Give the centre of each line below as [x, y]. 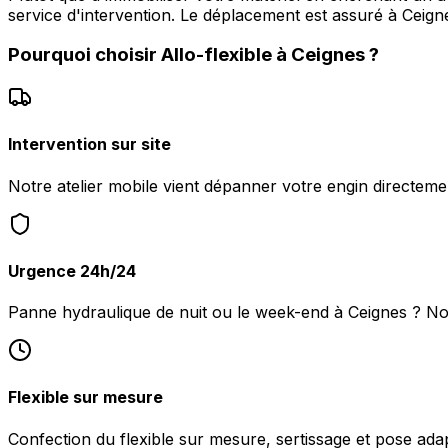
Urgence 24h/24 [72, 270]
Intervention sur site [89, 144]
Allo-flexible [216, 55]
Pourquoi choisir [84, 55]
